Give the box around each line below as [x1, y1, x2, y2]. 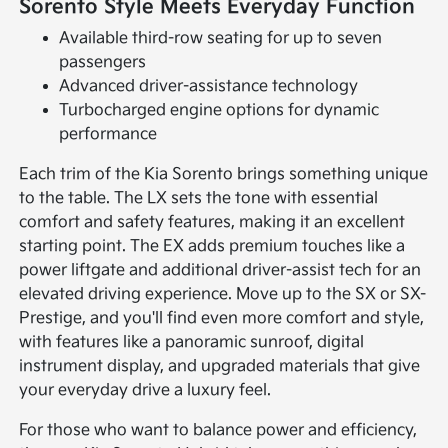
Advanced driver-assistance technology [59, 77, 359, 97]
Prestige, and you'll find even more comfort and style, [19, 309, 425, 329]
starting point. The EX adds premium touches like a [19, 237, 406, 257]
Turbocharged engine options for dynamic [59, 101, 380, 121]
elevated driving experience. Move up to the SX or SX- [19, 285, 427, 305]
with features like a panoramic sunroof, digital [19, 333, 365, 353]
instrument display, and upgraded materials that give [19, 357, 421, 377]
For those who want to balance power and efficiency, [19, 421, 418, 441]
